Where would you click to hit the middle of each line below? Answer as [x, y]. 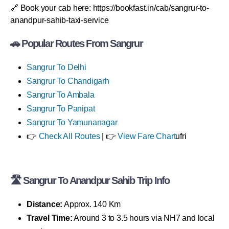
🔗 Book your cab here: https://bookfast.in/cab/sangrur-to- [110, 8]
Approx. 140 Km [92, 204]
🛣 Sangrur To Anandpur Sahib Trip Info [90, 180]
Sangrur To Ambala [61, 95]
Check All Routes [69, 136]
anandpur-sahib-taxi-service [60, 20]
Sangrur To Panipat [61, 108]
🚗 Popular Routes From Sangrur [76, 43]
